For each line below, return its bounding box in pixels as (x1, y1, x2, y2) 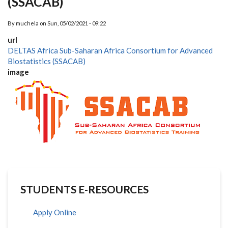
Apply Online (33, 208, 76, 217)
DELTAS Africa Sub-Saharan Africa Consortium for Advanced (8, 46, 213, 55)
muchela (16, 20, 39, 26)
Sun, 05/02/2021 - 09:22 (47, 20, 106, 26)
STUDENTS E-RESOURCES (20, 183, 149, 195)
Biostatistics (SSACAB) (8, 56, 85, 66)
